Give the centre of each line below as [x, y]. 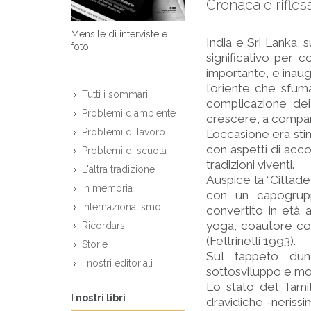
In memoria [107, 188]
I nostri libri [98, 297]
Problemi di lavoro [124, 132]
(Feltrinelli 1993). [251, 241]
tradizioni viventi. [250, 165]
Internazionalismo [121, 207]
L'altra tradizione [118, 170]
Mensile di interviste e [119, 34]
